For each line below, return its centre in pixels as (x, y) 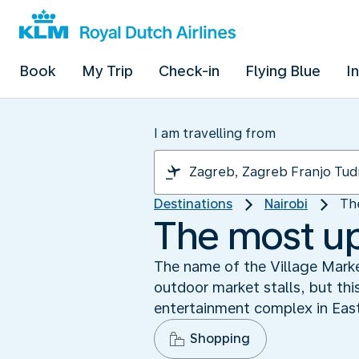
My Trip (107, 71)
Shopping (220, 338)
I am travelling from (215, 133)
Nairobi (286, 204)
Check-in (189, 71)
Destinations (193, 204)
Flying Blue (283, 71)
